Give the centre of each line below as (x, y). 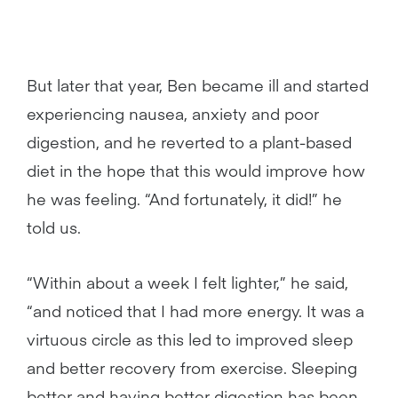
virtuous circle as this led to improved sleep (190, 339)
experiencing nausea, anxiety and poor (173, 113)
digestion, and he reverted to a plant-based (189, 142)
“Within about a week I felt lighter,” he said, (187, 282)
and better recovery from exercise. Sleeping (192, 367)
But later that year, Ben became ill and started (198, 85)
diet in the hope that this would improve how (196, 170)
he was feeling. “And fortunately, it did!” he (184, 199)
